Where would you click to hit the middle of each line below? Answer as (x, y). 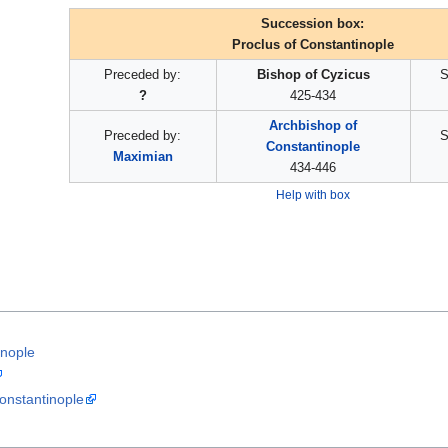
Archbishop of (313, 126)
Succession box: (312, 24)
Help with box (312, 195)
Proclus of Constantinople (312, 45)
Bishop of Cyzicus (313, 75)
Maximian (142, 157)
